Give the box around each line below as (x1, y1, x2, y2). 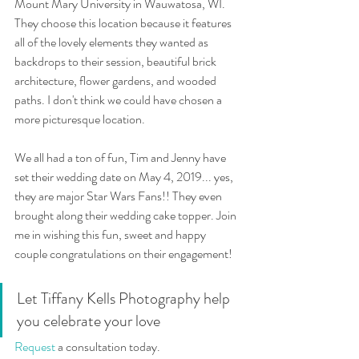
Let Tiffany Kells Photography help (17, 287, 233, 311)
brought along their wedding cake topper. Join (14, 206, 239, 225)
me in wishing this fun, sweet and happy (14, 225, 208, 244)
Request (14, 337, 55, 357)
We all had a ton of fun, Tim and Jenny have (14, 148, 228, 167)
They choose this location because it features (14, 14, 234, 33)
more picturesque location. (14, 110, 147, 129)
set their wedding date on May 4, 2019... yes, (14, 167, 236, 187)
